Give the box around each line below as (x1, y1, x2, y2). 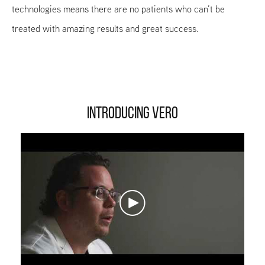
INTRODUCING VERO (87, 105, 178, 122)
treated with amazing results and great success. (12, 21, 199, 35)
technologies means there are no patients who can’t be (12, 2, 225, 16)
